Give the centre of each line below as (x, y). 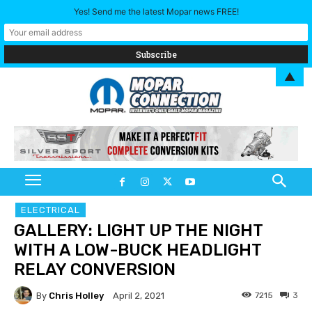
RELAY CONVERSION (95, 270)
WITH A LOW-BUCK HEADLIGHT (138, 250)
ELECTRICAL (50, 210)
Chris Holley (76, 295)
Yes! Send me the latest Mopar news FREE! (156, 11)
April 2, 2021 (139, 296)
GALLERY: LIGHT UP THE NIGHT (138, 231)
